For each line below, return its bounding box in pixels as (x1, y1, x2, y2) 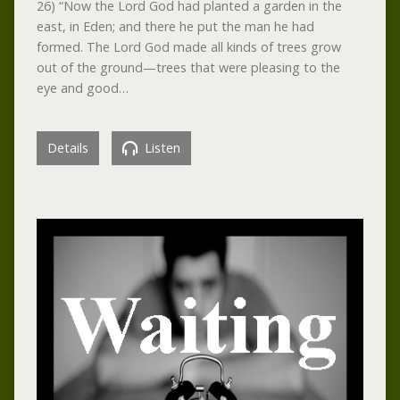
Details (46, 138, 88, 156)
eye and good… (36, 79, 129, 96)
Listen (140, 138, 180, 156)
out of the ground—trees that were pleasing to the (36, 58, 340, 76)
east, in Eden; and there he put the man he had (36, 17, 314, 35)
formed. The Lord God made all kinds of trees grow (36, 37, 341, 55)
